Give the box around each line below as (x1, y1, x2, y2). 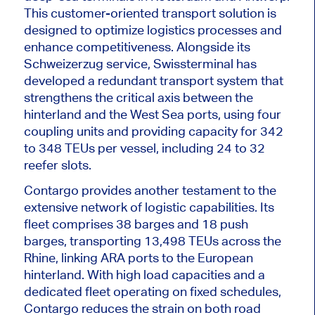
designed (23, 22, 77, 38)
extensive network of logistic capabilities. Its (23, 200, 274, 215)
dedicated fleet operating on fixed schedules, (23, 284, 281, 300)
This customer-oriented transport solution (23, 6, 267, 21)
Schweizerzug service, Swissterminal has (23, 56, 257, 72)
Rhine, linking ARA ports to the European (23, 250, 253, 266)
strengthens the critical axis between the (23, 90, 253, 105)
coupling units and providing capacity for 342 (23, 124, 283, 139)
